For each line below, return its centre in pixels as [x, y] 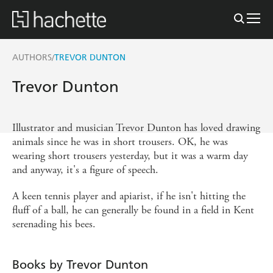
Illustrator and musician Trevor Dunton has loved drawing [136, 127]
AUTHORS [32, 57]
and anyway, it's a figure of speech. [85, 169]
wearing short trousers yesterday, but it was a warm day [130, 155]
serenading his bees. [54, 224]
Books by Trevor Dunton [80, 264]
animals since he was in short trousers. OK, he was [120, 141]
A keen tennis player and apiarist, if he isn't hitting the [129, 196]
